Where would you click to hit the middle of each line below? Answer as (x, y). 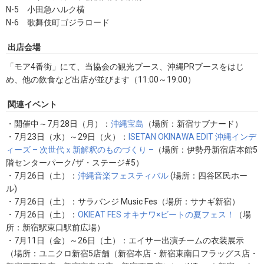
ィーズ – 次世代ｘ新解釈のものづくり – (80, 150)
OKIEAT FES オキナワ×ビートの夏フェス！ (156, 215)
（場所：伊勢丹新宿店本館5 (206, 150)
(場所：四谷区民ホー (208, 176)
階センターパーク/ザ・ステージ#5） (75, 163)
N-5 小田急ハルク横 (45, 10)
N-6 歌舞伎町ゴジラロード (58, 23)
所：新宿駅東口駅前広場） (55, 228)
